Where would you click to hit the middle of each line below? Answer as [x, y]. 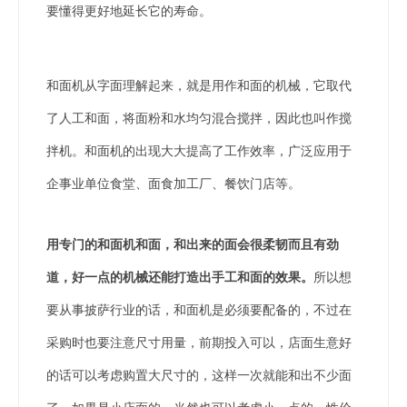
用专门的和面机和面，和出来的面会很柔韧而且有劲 [193, 244]
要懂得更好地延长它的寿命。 [129, 10]
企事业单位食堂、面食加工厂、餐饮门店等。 [174, 183]
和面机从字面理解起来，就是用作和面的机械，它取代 [199, 85]
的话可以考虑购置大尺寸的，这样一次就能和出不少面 [199, 375]
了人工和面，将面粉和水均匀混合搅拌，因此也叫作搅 [199, 118]
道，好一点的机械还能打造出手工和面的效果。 [180, 277]
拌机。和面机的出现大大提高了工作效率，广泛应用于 [199, 150]
